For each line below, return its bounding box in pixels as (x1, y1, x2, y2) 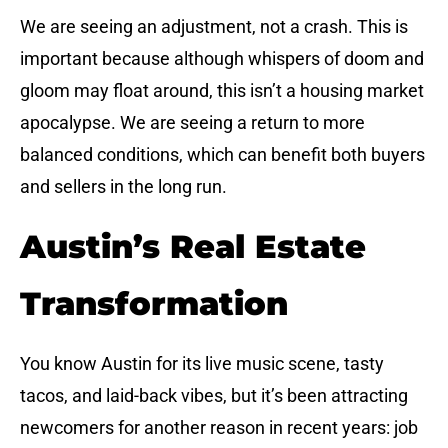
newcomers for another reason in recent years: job (20, 416, 418, 438)
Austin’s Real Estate (20, 226, 366, 266)
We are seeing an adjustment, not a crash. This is (20, 16, 408, 38)
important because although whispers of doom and (20, 48, 424, 70)
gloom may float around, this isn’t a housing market (20, 80, 424, 102)
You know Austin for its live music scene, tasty (20, 352, 384, 374)
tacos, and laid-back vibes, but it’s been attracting (20, 384, 408, 406)
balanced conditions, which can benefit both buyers (20, 144, 425, 166)
